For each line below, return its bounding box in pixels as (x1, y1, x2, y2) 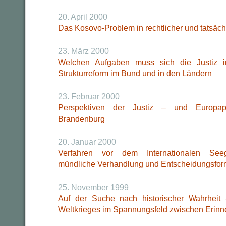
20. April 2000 (58, 13, 107, 21)
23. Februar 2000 (58, 92, 120, 101)
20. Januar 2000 (58, 138, 116, 146)
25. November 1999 (58, 183, 129, 192)
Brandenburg (58, 115, 105, 123)
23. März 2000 (58, 47, 109, 55)
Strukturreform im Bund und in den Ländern (58, 69, 212, 78)
